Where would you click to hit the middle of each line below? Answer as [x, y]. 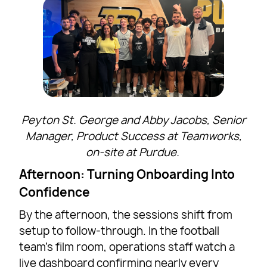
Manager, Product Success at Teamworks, [133, 136]
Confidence [55, 193]
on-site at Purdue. [133, 153]
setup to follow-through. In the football [119, 231]
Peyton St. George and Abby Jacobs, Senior [133, 120]
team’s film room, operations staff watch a [127, 247]
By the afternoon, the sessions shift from [126, 215]
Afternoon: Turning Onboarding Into [127, 175]
